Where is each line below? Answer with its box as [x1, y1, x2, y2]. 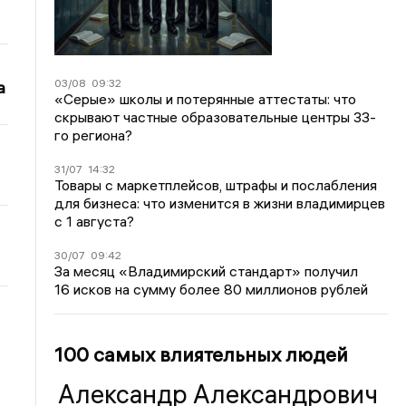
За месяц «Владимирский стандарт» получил [54, 262, 359, 280]
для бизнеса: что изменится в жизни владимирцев [54, 194, 386, 212]
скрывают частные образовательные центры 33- [54, 108, 377, 126]
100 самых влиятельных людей [54, 342, 349, 367]
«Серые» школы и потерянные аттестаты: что [54, 90, 357, 108]
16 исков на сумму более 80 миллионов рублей [54, 280, 369, 298]
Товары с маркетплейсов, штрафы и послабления [54, 176, 378, 194]
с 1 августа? [54, 212, 135, 230]
